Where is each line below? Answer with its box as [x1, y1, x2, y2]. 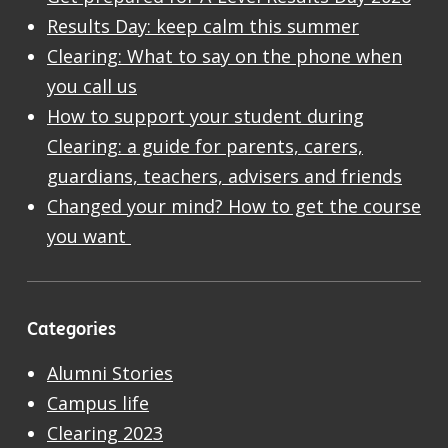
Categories [27, 314, 116, 341]
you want [47, 224, 131, 249]
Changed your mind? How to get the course [47, 194, 421, 219]
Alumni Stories [47, 361, 173, 386]
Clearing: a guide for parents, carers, [47, 134, 363, 159]
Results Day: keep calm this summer [47, 14, 359, 39]
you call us [47, 74, 137, 99]
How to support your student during [47, 104, 364, 129]
